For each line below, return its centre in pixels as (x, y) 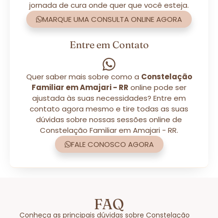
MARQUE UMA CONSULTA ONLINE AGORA (112, 19)
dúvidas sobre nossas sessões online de (109, 119)
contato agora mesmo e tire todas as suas (109, 109)
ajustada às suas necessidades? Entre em (109, 98)
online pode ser (157, 87)
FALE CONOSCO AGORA (112, 144)
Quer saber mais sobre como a (83, 76)
